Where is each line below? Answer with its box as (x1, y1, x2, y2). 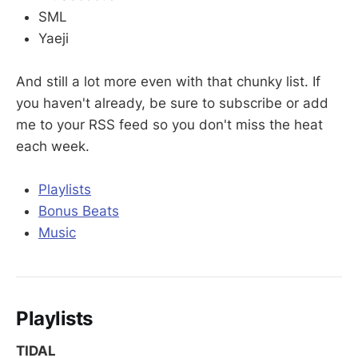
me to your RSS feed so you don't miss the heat (16, 116, 323, 133)
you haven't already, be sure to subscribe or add (16, 94, 328, 111)
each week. (16, 137, 89, 154)
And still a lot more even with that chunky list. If (16, 73, 320, 89)
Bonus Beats (38, 203, 119, 220)
